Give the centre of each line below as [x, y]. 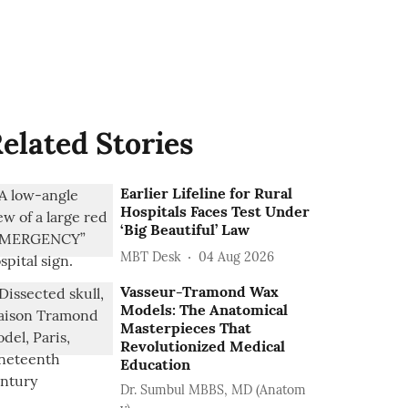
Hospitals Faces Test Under [215, 211]
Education [156, 364]
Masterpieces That [186, 328]
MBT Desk [151, 256]
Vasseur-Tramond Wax [200, 291]
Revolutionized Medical [203, 346]
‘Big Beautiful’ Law [185, 229]
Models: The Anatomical [204, 310]
